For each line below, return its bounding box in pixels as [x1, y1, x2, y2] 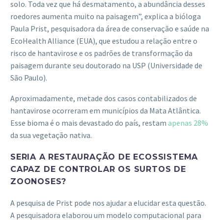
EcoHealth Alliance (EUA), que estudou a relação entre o [10, 35, 197, 46]
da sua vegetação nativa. [10, 130, 92, 140]
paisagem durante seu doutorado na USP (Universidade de [10, 60, 202, 70]
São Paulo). [10, 72, 47, 82]
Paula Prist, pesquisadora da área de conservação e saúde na [10, 23, 209, 33]
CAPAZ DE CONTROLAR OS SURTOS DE [10, 165, 186, 174]
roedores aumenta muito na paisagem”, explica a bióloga [10, 11, 201, 21]
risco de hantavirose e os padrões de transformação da [10, 48, 192, 58]
